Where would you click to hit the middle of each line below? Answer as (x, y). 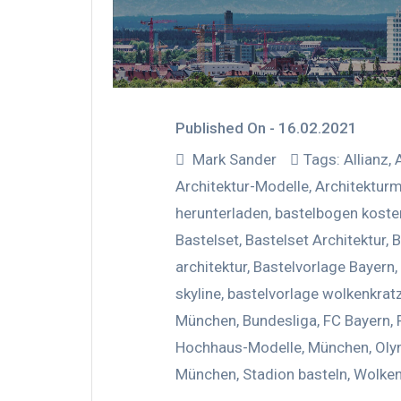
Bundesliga (280, 320)
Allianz (366, 159)
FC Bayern (357, 320)
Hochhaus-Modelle (239, 347)
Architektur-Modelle (242, 186)
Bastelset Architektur (316, 239)
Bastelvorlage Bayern (324, 266)
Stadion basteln (295, 374)
